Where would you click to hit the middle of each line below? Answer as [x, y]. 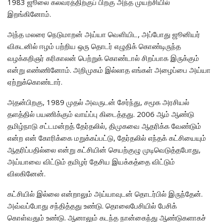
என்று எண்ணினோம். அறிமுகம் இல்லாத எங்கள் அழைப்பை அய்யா [109, 70]
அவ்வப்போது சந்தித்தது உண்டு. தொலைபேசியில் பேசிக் [92, 205]
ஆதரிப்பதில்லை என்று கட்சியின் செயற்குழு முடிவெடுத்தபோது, [104, 149]
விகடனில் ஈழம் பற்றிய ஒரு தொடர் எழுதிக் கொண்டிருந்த [94, 46]
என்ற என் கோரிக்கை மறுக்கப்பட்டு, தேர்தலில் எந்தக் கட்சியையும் [107, 138]
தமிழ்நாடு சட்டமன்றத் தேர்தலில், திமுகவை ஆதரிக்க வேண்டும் [104, 126]
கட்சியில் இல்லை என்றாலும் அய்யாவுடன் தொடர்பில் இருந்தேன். [105, 194]
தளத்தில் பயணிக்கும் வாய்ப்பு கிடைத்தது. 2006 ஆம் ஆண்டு [101, 114]
